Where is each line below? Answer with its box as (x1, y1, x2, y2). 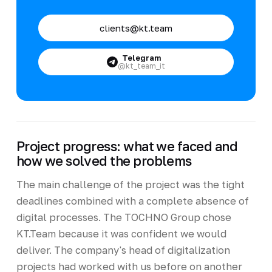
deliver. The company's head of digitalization (16, 243, 230, 256)
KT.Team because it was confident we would (16, 227, 226, 240)
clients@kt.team (100, 22, 172, 33)
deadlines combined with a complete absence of (16, 194, 249, 207)
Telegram (122, 52, 161, 63)
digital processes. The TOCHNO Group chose (16, 211, 231, 223)
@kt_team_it (118, 61, 165, 70)
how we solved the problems (16, 152, 192, 169)
